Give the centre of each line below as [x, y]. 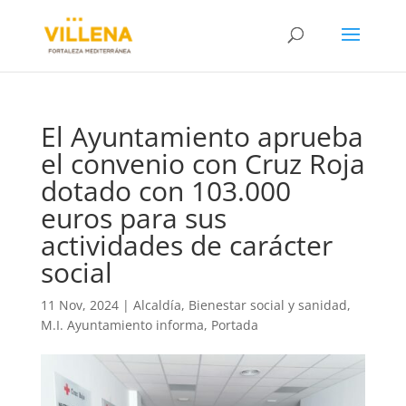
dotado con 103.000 [165, 191]
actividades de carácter [186, 245]
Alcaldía [157, 305]
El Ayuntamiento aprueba [202, 136]
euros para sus [133, 218]
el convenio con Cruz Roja [203, 164]
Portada [234, 325]
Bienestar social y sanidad [267, 305]
